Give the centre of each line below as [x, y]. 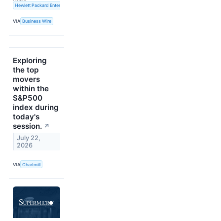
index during [36, 108]
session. [27, 126]
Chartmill [32, 164]
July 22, [29, 138]
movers [26, 79]
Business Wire [37, 21]
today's [26, 117]
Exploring [30, 61]
